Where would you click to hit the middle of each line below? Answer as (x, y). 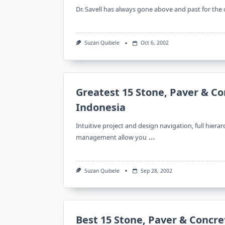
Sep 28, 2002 (156, 171)
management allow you (111, 137)
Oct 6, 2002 (154, 43)
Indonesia (101, 107)
